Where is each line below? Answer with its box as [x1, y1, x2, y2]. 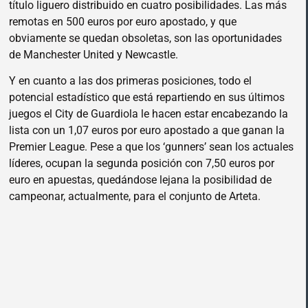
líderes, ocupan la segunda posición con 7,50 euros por [9, 156, 274, 170]
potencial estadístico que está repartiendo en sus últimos [9, 90, 285, 104]
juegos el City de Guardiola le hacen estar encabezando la [9, 107, 288, 120]
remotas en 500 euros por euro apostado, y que [9, 14, 236, 28]
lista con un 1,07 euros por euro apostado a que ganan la [9, 123, 285, 137]
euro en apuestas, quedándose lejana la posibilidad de [9, 173, 272, 186]
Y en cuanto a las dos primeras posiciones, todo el [9, 74, 252, 87]
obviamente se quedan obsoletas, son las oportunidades [9, 31, 282, 45]
